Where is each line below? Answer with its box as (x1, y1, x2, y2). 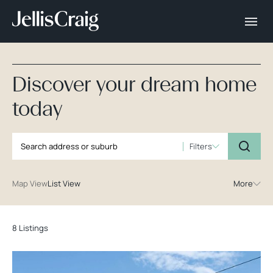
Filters (190, 140, 212, 152)
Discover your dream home (12, 72, 257, 96)
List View (48, 178, 80, 189)
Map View (12, 178, 48, 189)
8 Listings (12, 222, 48, 233)
